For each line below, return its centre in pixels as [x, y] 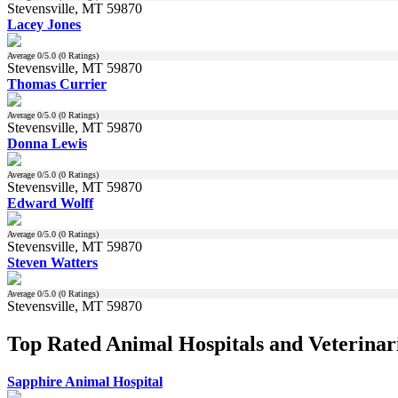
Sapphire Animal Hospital [85, 381]
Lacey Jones [44, 24]
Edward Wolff [50, 203]
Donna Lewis [47, 143]
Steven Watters [52, 262]
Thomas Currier [57, 84]
